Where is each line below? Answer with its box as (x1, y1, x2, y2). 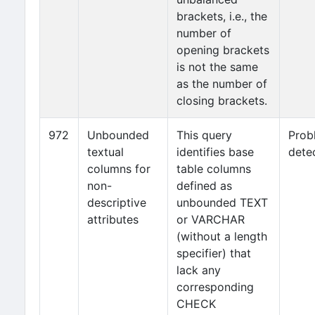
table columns (176, 162, 251, 176)
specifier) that (176, 246, 251, 260)
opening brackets (176, 43, 269, 57)
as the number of (176, 77, 267, 91)
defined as (176, 179, 232, 193)
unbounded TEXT (176, 195, 268, 210)
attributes (87, 212, 139, 226)
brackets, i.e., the (176, 9, 267, 23)
